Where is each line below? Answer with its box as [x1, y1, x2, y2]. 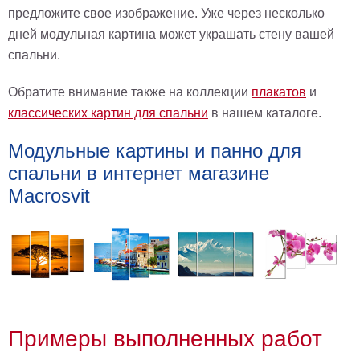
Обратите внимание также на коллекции [8, 85, 252, 99]
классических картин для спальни [8, 106, 208, 120]
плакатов [252, 85, 306, 99]
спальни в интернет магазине [8, 162, 269, 184]
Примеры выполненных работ [8, 326, 322, 352]
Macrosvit [8, 185, 90, 207]
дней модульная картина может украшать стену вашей [8, 27, 334, 41]
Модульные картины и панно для [8, 140, 301, 162]
